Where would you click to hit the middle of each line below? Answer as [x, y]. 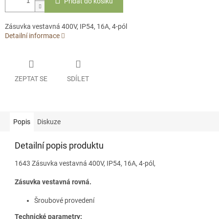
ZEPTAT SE [31, 78]
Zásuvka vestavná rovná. [53, 182]
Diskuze [49, 121]
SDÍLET [78, 78]
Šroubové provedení [64, 200]
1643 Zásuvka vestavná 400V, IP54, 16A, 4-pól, [85, 163]
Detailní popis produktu [59, 145]
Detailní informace [32, 36]
